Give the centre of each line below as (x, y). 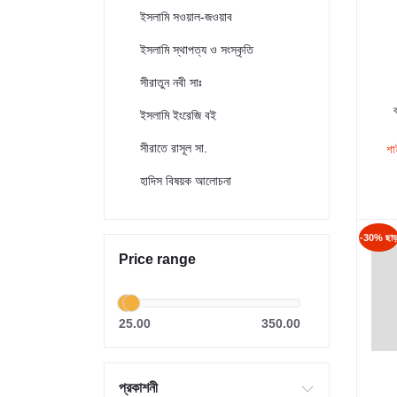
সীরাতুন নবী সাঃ (171, 82)
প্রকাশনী (138, 388)
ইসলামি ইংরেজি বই (178, 115)
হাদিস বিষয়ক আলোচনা (186, 181)
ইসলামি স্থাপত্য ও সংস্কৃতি (197, 50)
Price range (157, 259)
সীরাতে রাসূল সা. (174, 148)
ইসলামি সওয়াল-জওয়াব (186, 17)
